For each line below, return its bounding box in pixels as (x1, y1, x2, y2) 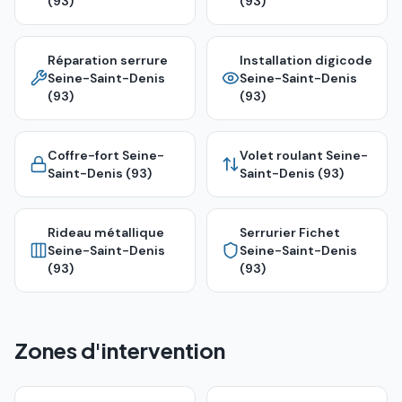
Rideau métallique (48, 224, 164, 240)
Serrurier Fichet (240, 224, 340, 240)
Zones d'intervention (14, 336, 225, 363)
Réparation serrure (48, 52, 168, 68)
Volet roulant (240, 147, 323, 163)
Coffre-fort (48, 147, 119, 163)
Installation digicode (240, 52, 372, 68)
